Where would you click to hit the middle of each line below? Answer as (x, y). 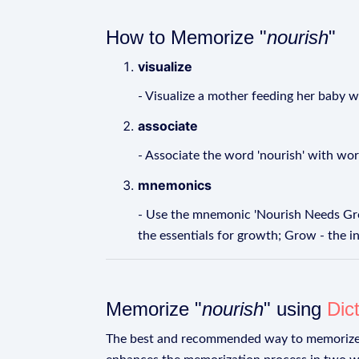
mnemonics (175, 185)
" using (295, 309)
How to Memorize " (186, 37)
